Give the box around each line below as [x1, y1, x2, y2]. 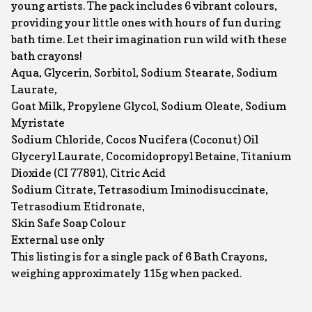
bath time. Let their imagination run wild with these [11, 32, 287, 46]
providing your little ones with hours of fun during [11, 15, 281, 29]
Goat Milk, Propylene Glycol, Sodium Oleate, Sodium [11, 99, 287, 113]
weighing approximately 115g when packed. [11, 266, 242, 280]
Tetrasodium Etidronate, [11, 199, 145, 213]
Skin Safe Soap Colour [11, 216, 126, 230]
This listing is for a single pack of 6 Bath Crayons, [11, 249, 267, 263]
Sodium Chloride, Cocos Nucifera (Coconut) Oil [11, 132, 258, 146]
